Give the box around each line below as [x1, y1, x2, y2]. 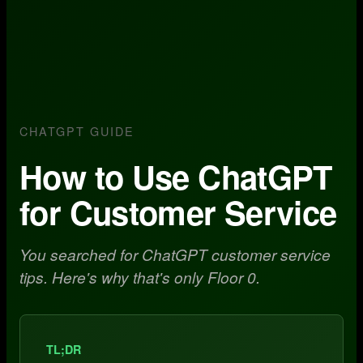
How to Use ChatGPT [19, 153, 332, 199]
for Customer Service [19, 189, 337, 235]
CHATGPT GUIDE [19, 122, 135, 139]
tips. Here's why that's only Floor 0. [19, 266, 260, 288]
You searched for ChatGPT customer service [19, 243, 331, 265]
